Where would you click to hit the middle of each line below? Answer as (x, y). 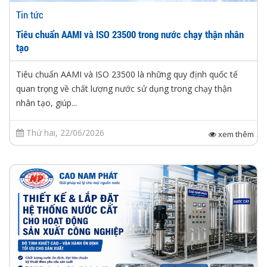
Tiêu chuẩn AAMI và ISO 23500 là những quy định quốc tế (127, 74)
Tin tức (30, 15)
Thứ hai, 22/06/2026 (64, 133)
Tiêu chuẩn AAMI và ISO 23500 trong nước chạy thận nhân (130, 35)
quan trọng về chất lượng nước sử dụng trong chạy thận (124, 89)
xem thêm (235, 134)
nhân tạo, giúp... (46, 103)
